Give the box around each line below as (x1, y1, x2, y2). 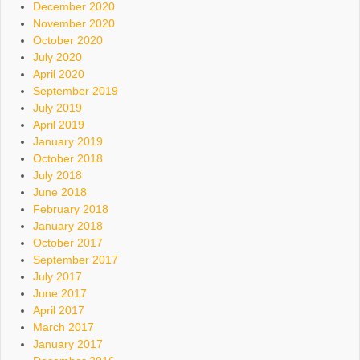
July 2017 (33, 270, 82, 284)
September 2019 (33, 84, 118, 98)
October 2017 (33, 236, 103, 250)
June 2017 (33, 287, 87, 301)
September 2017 (33, 253, 118, 267)
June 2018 (33, 186, 87, 199)
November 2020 (33, 17, 115, 31)
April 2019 (33, 118, 84, 132)
